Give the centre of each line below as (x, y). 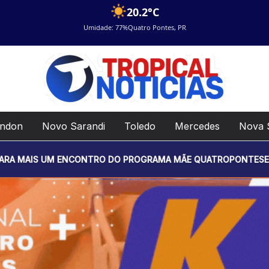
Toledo (140, 126)
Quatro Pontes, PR (157, 27)
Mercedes (197, 126)
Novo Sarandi (74, 126)
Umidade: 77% (105, 27)
